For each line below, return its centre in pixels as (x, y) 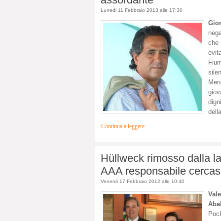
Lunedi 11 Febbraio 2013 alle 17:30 (142, 10)
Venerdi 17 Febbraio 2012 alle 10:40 (143, 182)
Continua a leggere (123, 127)
